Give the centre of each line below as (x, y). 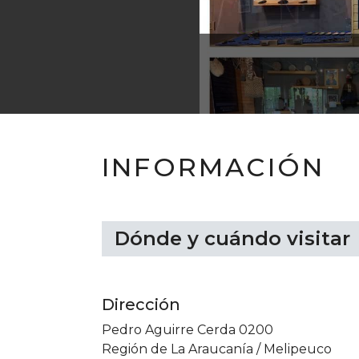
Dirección (141, 305)
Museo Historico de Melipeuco (232, 59)
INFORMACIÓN (214, 167)
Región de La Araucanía (177, 349)
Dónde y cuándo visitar (232, 238)
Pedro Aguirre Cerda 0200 (188, 330)
